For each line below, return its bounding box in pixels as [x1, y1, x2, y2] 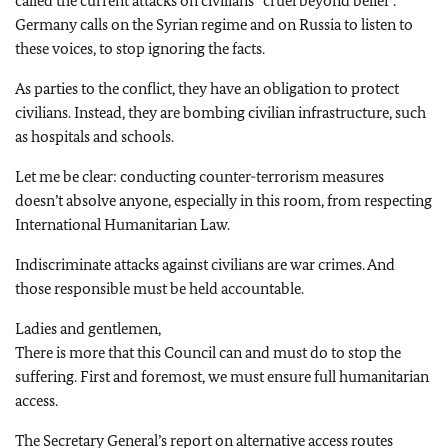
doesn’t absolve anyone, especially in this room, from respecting [15, 191, 432, 210]
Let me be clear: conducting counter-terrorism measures [15, 167, 384, 186]
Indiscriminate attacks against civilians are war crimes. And [15, 255, 395, 274]
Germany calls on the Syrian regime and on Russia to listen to [15, 15, 413, 34]
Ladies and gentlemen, [15, 319, 161, 338]
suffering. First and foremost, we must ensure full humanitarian [15, 367, 429, 386]
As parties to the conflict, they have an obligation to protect [15, 79, 399, 98]
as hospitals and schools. [15, 127, 174, 146]
